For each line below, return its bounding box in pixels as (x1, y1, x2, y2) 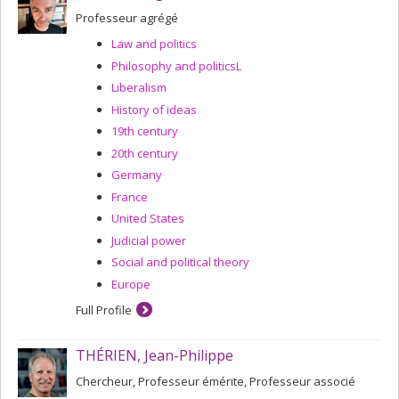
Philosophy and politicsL (111, 57, 241, 74)
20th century (111, 144, 178, 161)
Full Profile (76, 301, 132, 318)
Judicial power (111, 232, 186, 248)
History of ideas (111, 101, 197, 118)
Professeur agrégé (76, 10, 178, 26)
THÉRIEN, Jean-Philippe (76, 345, 233, 365)
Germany (111, 167, 162, 183)
